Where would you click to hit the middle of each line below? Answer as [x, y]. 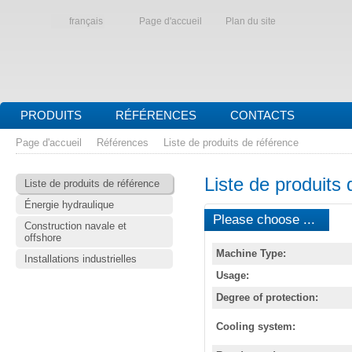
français [86, 21]
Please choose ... [264, 220]
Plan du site [251, 21]
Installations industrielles [81, 259]
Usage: [233, 275]
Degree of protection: [267, 297]
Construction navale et [75, 226]
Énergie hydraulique [69, 205]
